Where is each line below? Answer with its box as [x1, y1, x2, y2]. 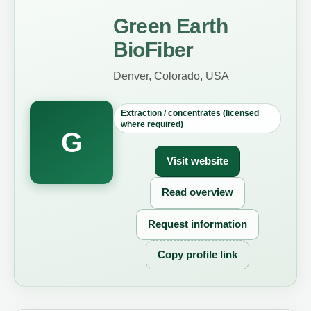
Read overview [161, 187, 233, 199]
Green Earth [112, 15, 228, 38]
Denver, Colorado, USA [112, 69, 229, 82]
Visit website [166, 155, 228, 167]
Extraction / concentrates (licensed [120, 108, 259, 118]
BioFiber [112, 38, 194, 62]
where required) [120, 119, 183, 129]
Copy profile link [157, 249, 237, 261]
